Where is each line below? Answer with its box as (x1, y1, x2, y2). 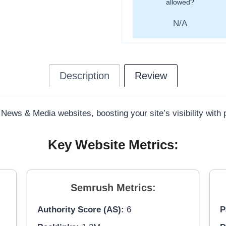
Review (134, 70, 167, 82)
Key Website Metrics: (47, 138, 179, 152)
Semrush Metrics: (70, 182, 156, 194)
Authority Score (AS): (37, 205, 124, 215)
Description (59, 70, 109, 82)
